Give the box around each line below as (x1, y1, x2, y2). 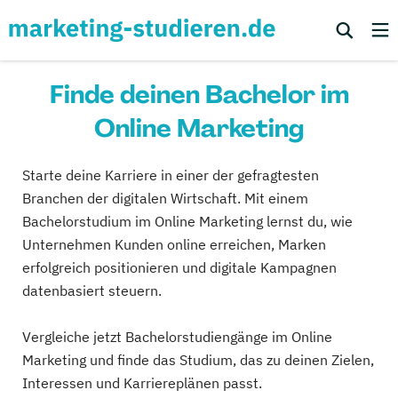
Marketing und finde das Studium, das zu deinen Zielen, (22, 351, 374, 369)
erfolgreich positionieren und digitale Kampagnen (22, 259, 337, 276)
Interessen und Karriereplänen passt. (22, 374, 262, 392)
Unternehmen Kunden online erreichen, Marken (22, 235, 326, 253)
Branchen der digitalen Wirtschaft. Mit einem (22, 189, 308, 207)
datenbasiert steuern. (22, 282, 162, 299)
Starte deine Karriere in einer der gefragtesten (22, 166, 319, 184)
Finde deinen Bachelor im (49, 78, 349, 111)
